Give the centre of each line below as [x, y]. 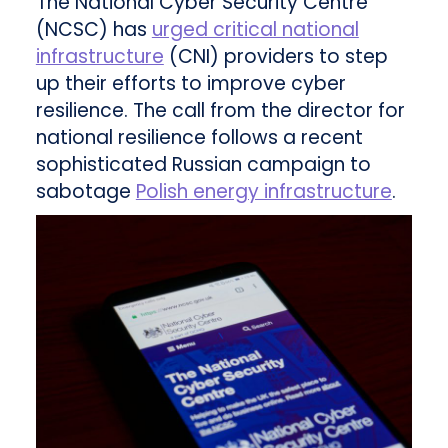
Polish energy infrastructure [263, 192]
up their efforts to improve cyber [190, 84]
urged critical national [255, 30]
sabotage [85, 192]
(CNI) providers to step [275, 57]
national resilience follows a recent [199, 138]
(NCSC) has [93, 30]
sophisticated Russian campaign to [203, 165]
